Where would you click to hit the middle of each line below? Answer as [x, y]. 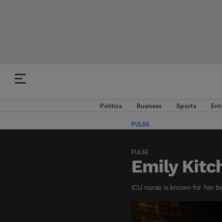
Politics [111, 106]
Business [149, 106]
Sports [186, 106]
